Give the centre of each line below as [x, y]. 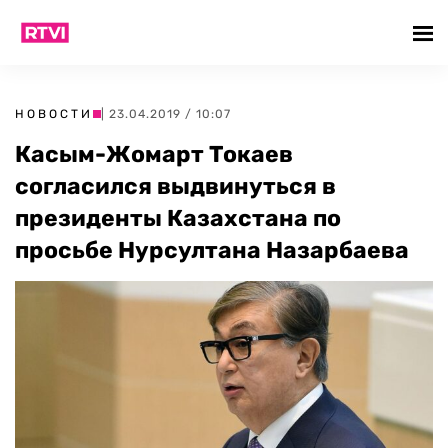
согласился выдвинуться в [175, 186]
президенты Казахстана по [178, 218]
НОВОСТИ [54, 114]
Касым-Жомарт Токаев [154, 154]
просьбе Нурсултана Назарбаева [212, 250]
